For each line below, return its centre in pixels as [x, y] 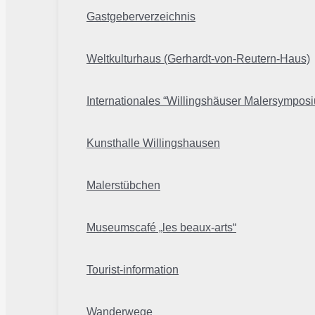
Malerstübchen [123, 186]
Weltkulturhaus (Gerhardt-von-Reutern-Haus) [198, 59]
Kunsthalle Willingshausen [153, 143]
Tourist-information [133, 270]
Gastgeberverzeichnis [141, 17]
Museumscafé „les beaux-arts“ [161, 228]
